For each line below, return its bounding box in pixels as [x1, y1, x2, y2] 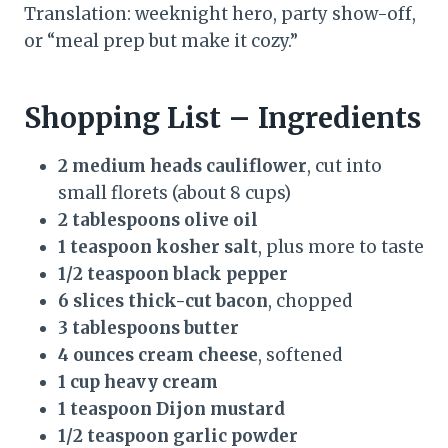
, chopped [268, 290, 352, 313]
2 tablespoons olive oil [58, 209, 258, 232]
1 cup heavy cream [58, 371, 218, 394]
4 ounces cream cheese [58, 344, 258, 367]
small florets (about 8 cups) [58, 182, 291, 205]
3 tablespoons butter [58, 317, 239, 340]
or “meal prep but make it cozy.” [24, 30, 298, 53]
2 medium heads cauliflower [58, 155, 307, 178]
